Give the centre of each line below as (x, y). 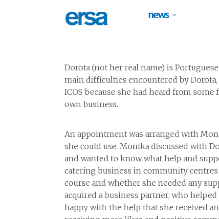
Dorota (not (87, 67)
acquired (81, 195)
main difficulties (97, 80)
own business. (91, 104)
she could (84, 146)
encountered (153, 80)
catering (81, 171)
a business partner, (133, 195)
